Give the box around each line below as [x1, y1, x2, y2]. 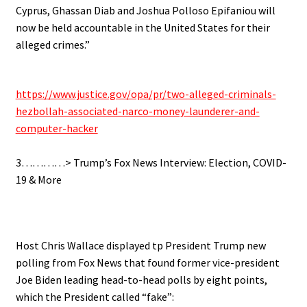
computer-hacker [15, 121, 98, 136]
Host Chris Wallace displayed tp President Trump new [15, 238, 266, 252]
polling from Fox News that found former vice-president [15, 255, 280, 269]
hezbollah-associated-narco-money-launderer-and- [15, 104, 260, 119]
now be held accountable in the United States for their [15, 20, 270, 34]
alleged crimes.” [15, 37, 90, 51]
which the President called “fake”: [15, 289, 174, 304]
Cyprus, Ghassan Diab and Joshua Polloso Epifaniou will [15, 3, 275, 17]
